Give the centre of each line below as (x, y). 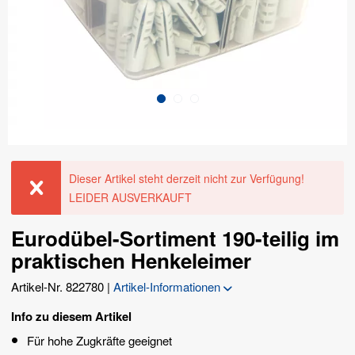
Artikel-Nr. (37, 286)
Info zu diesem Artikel (71, 316)
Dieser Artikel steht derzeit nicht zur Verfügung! (187, 178)
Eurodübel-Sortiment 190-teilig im (175, 238)
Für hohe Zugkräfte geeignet (99, 340)
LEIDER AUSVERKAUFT (130, 197)
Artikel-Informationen (168, 286)
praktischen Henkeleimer (131, 260)
